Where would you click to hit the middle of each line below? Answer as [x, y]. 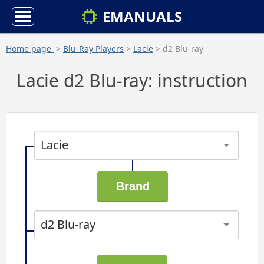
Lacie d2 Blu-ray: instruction [132, 80]
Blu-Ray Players [93, 49]
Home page [30, 49]
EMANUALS [142, 16]
